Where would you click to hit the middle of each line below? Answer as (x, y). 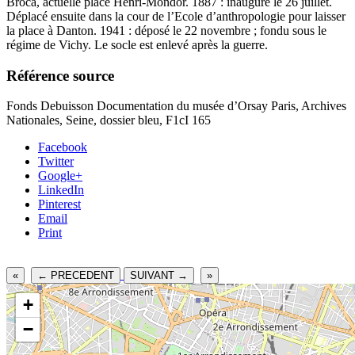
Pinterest (59, 204)
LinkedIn (61, 190)
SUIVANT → (159, 276)
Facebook (63, 147)
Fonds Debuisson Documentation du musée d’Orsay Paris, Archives (176, 106)
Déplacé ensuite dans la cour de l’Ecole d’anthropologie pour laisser (176, 16)
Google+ (60, 176)
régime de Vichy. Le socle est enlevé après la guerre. (137, 44)
